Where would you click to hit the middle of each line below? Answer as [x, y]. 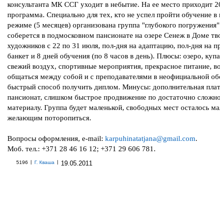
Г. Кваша [44, 162]
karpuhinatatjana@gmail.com [150, 138]
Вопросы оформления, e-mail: [56, 138]
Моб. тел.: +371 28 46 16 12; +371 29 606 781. [82, 149]
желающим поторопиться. [50, 118]
